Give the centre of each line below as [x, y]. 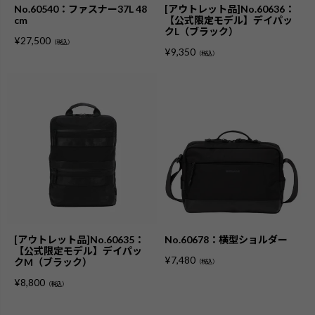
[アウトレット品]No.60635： [79, 239]
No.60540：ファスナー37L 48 [81, 8]
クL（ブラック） [201, 31]
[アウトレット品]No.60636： [230, 8]
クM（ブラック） [53, 262]
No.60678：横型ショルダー [226, 239]
